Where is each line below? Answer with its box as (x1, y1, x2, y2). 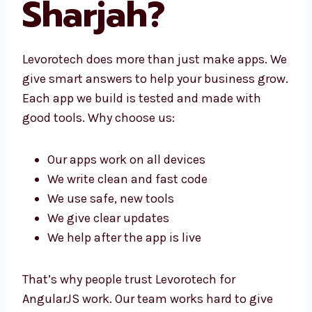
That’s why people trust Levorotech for (22, 265, 235, 281)
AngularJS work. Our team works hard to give (22, 285, 273, 301)
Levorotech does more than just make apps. (22, 45, 267, 61)
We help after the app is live (47, 224, 201, 240)
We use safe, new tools (47, 185, 174, 201)
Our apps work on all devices (47, 146, 205, 162)
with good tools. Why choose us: (22, 104, 203, 120)
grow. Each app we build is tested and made (22, 84, 267, 100)
